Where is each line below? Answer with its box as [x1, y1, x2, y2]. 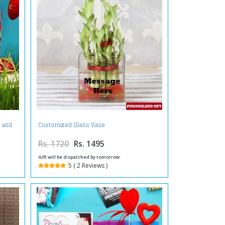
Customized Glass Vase [38, 120, 105, 131]
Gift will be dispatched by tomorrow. [38, 153, 121, 160]
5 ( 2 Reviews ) [68, 161, 107, 170]
